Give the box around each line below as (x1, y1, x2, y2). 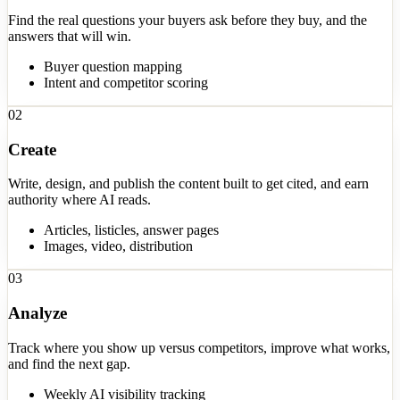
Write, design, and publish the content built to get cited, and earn (8, 176, 369, 192)
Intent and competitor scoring (44, 74, 208, 90)
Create (8, 139, 56, 159)
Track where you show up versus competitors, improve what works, (8, 339, 390, 355)
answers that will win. (8, 28, 131, 44)
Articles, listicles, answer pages (44, 222, 219, 238)
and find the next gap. (8, 355, 130, 371)
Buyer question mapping (44, 58, 182, 74)
